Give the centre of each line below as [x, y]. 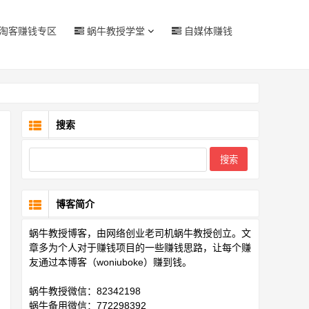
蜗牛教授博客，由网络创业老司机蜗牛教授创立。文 [140, 233]
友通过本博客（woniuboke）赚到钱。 [110, 262]
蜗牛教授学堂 [114, 31]
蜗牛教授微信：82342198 [85, 291]
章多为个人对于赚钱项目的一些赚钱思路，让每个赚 [140, 248]
